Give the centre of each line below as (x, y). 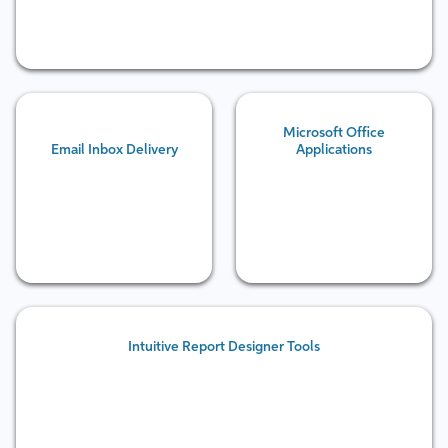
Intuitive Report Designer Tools (224, 347)
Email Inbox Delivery (114, 150)
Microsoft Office (334, 133)
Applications (334, 150)
